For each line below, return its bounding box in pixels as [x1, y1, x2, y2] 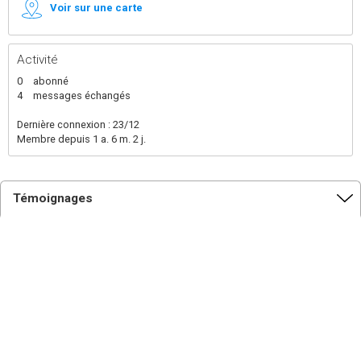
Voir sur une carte [50, 2, 143, 14]
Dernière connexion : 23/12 [17, 118, 139, 131]
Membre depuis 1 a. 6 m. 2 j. [17, 133, 146, 145]
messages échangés [33, 89, 131, 102]
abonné [33, 75, 68, 87]
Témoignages [13, 191, 93, 205]
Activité [17, 52, 58, 67]
